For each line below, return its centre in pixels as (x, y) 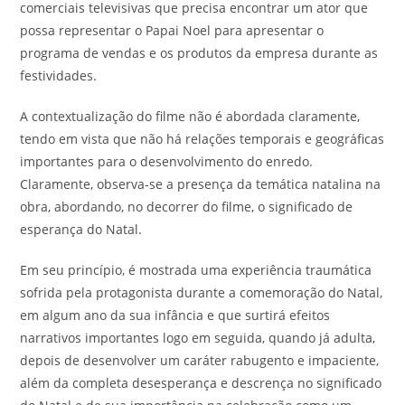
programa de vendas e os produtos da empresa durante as (199, 53)
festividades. (59, 75)
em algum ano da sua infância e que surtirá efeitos (175, 315)
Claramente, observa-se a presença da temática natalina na (201, 184)
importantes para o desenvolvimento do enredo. (167, 161)
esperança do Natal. (81, 229)
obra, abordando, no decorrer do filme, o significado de (187, 207)
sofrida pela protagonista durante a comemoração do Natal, (202, 292)
